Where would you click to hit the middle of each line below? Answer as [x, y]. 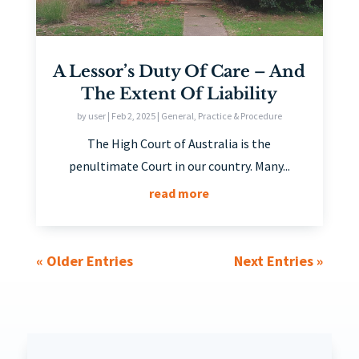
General [177, 116]
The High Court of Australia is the [179, 144]
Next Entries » [279, 261]
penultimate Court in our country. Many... [179, 166]
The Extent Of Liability [179, 94]
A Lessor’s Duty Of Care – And [179, 72]
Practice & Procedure [240, 116]
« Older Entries [84, 261]
